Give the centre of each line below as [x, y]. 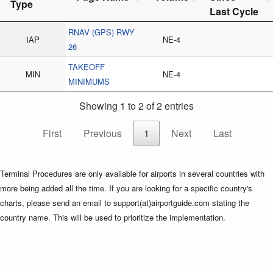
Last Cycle [234, 11]
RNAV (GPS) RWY [101, 32]
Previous [103, 133]
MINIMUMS [89, 81]
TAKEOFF [87, 66]
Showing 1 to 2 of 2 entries [136, 106]
